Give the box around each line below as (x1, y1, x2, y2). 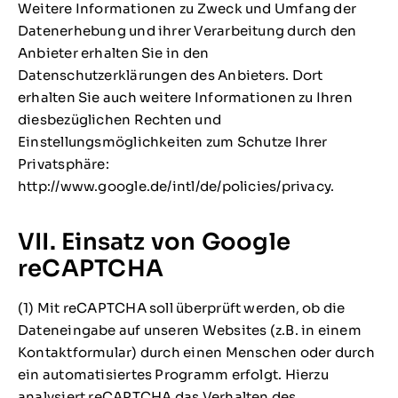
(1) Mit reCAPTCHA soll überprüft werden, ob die (17, 298, 346, 316)
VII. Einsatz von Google (17, 227, 291, 256)
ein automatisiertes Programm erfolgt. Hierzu (17, 365, 329, 383)
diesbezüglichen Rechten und (17, 111, 222, 129)
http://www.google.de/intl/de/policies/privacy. (17, 178, 335, 195)
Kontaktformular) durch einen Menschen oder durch (17, 343, 375, 361)
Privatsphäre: (17, 155, 109, 173)
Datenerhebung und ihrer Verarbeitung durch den (17, 22, 357, 40)
